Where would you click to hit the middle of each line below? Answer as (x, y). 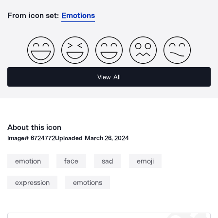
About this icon (35, 127)
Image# (19, 138)
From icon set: (33, 15)
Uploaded (70, 138)
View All (109, 77)
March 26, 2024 (107, 138)
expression (32, 182)
